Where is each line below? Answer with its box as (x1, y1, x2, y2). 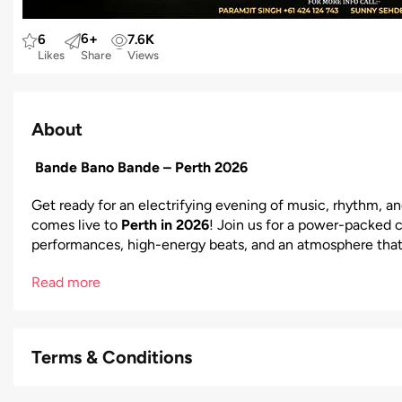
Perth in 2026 (121, 216, 209, 233)
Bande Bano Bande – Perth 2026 (31, 159, 251, 176)
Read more (31, 274, 100, 291)
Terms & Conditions (31, 346, 192, 368)
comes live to (31, 216, 121, 233)
